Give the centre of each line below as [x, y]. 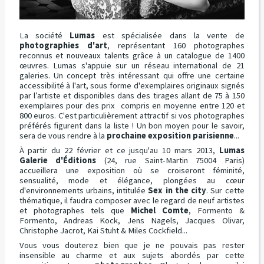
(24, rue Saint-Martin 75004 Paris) [170, 160]
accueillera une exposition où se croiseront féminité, [132, 170]
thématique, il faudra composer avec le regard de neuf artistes [132, 200]
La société [44, 35]
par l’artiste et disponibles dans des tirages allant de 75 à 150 [132, 95]
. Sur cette [225, 190]
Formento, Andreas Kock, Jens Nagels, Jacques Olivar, [132, 220]
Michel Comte [159, 210]
